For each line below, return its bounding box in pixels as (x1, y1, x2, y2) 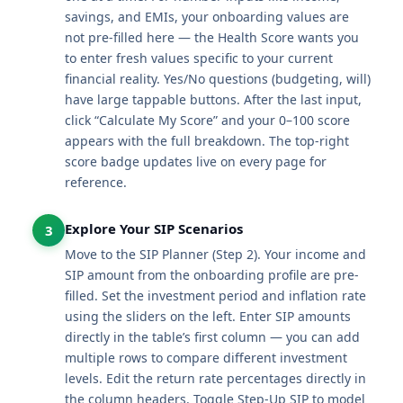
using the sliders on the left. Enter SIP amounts (65, 308, 351, 325)
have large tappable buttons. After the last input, (65, 91, 362, 108)
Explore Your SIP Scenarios (65, 219, 243, 237)
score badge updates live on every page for (65, 153, 327, 170)
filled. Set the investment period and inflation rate (65, 287, 366, 304)
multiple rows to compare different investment (65, 349, 347, 366)
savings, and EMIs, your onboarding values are (65, 8, 349, 25)
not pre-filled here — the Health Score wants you (65, 29, 359, 46)
